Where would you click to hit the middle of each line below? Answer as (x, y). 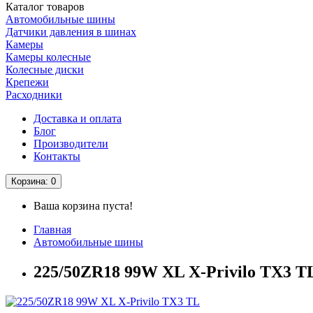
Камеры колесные (48, 57)
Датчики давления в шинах (71, 32)
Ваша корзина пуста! (83, 206)
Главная (52, 230)
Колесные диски (45, 70)
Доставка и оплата (78, 119)
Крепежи (27, 82)
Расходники (34, 95)
